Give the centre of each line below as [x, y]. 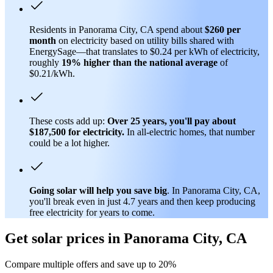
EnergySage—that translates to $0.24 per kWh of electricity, [144, 51]
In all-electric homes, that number [190, 132]
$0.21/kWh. [52, 73]
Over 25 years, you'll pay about [172, 121]
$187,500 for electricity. [77, 132]
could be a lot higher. [69, 143]
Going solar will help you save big [98, 190]
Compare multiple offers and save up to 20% [90, 264]
